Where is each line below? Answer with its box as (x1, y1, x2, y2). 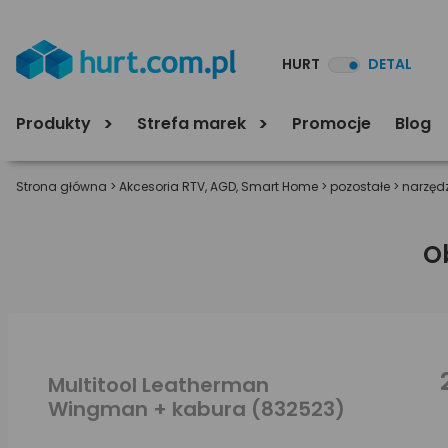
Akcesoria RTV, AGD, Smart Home (119, 178, 318, 195)
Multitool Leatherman (48, 370, 269, 399)
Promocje (292, 111, 371, 135)
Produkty (16, 111, 95, 135)
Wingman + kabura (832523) (48, 394, 345, 423)
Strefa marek (137, 111, 250, 135)
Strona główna (16, 178, 107, 195)
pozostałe (330, 178, 390, 195)
